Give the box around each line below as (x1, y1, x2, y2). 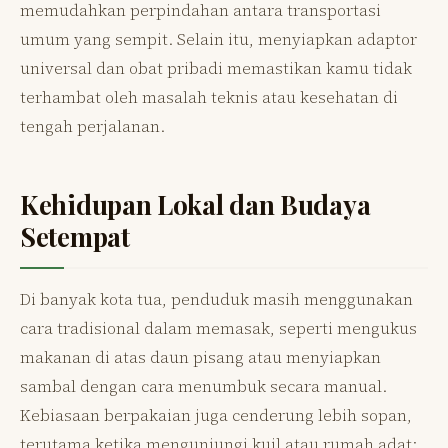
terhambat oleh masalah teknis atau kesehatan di (20, 85, 398, 108)
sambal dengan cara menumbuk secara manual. (20, 374, 387, 397)
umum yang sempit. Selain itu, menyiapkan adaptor (20, 27, 417, 50)
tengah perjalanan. (20, 114, 165, 137)
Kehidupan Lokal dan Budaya (20, 186, 371, 222)
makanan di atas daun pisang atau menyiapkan (20, 345, 381, 368)
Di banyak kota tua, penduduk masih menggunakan (20, 287, 413, 310)
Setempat (20, 218, 130, 254)
